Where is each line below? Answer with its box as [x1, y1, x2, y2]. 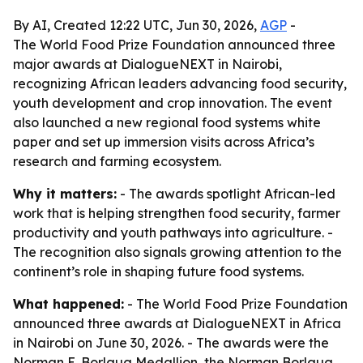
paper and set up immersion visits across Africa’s [13, 134, 314, 150]
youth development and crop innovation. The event [13, 95, 332, 111]
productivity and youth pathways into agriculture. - [13, 224, 333, 241]
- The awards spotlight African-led [117, 186, 335, 202]
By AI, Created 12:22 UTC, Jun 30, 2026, [13, 17, 260, 33]
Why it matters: [13, 186, 117, 202]
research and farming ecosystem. [13, 153, 221, 169]
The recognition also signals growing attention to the [13, 244, 342, 260]
